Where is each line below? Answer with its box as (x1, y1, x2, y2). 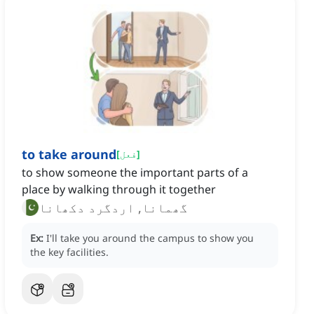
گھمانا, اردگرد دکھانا (39, 199, 188, 217)
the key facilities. (30, 245, 109, 259)
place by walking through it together (22, 182, 216, 198)
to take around (22, 146, 116, 163)
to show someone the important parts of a (22, 165, 248, 181)
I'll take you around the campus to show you (46, 231, 254, 245)
